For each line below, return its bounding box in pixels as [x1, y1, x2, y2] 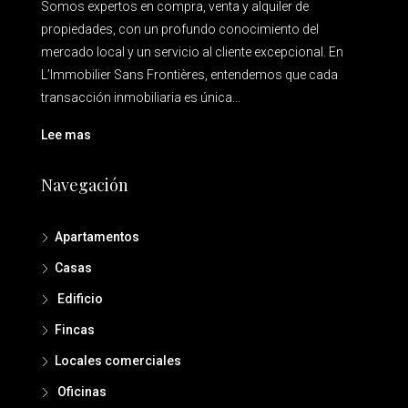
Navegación [41, 173, 128, 196]
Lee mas [41, 127, 91, 142]
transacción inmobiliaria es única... [41, 89, 240, 105]
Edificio [55, 291, 103, 306]
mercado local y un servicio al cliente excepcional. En [41, 44, 343, 59]
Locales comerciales [55, 352, 181, 368]
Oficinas [55, 383, 107, 399]
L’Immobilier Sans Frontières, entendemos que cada [41, 66, 338, 82]
